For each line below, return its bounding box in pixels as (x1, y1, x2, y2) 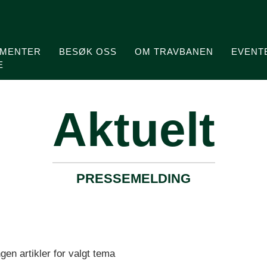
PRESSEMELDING (76, 171, 191, 186)
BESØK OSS (59, 46, 117, 57)
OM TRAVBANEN (135, 46, 214, 57)
